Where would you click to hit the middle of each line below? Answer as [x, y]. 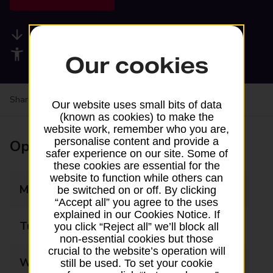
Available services [81, 35]
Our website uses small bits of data [136, 105]
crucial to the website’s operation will [136, 251]
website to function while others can [136, 178]
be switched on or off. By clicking [136, 190]
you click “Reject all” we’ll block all [136, 226]
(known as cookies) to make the [136, 117]
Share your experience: [56, 100]
